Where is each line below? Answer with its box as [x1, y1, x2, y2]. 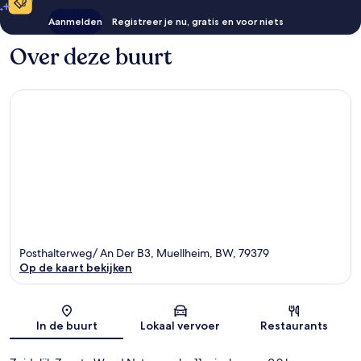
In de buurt [35, 317, 98, 333]
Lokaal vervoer [140, 317, 221, 333]
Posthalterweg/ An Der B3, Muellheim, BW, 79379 [19, 245, 269, 260]
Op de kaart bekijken [19, 259, 132, 275]
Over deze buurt [10, 42, 172, 73]
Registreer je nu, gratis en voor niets [112, 15, 284, 28]
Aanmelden [48, 15, 102, 28]
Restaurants [260, 317, 329, 333]
